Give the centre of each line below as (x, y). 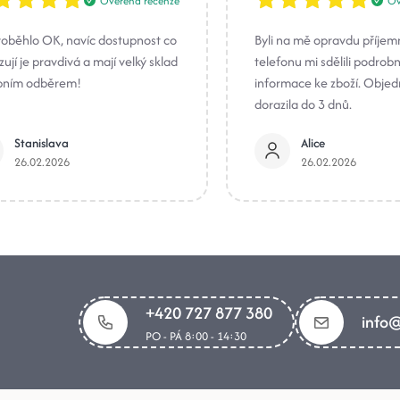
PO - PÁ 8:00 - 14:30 (196, 336)
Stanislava (42, 143)
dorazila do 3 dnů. (304, 104)
